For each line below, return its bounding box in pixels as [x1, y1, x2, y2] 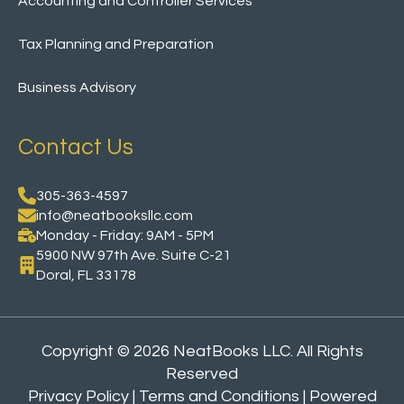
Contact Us [18, 134, 133, 159]
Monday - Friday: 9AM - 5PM [36, 227, 214, 243]
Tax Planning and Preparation [18, 36, 214, 51]
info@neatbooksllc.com [36, 207, 193, 223]
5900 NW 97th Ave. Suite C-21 [36, 247, 231, 262]
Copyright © [41, 342, 133, 360]
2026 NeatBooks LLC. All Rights [133, 342, 363, 360]
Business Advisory [18, 79, 136, 95]
